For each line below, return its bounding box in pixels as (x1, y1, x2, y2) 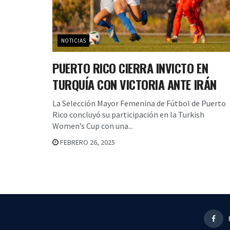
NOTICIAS (61, 36, 86, 44)
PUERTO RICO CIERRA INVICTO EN (52, 58, 208, 77)
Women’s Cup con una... (52, 120, 133, 131)
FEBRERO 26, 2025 (59, 137, 115, 147)
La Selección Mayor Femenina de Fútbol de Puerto (52, 98, 226, 108)
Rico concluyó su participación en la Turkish (52, 109, 204, 120)
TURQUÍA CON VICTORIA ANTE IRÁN (52, 74, 217, 93)
